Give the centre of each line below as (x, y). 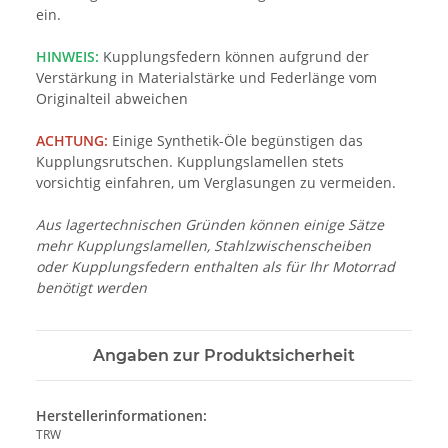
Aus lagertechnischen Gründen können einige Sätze (210, 225)
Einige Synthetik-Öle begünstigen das (235, 141)
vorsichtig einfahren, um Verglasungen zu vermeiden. (216, 183)
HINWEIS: (67, 57)
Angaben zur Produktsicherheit (224, 356)
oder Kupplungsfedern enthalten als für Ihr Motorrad (215, 267)
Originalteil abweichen (112, 99)
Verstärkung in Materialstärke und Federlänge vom (206, 78)
